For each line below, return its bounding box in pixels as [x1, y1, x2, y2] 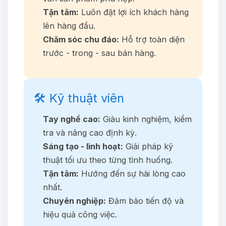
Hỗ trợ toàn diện [119, 34, 185, 44]
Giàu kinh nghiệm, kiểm [100, 114, 192, 124]
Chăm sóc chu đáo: [43, 34, 119, 44]
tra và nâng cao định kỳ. [43, 127, 137, 138]
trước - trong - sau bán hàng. [43, 47, 156, 58]
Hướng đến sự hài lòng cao [79, 168, 186, 179]
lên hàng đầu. [43, 20, 95, 31]
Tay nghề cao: [43, 114, 100, 124]
